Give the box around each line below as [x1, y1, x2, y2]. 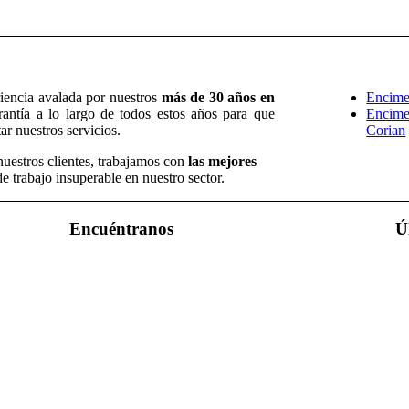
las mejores [188, 153, 257, 170]
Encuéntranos [68, 219, 173, 239]
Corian [366, 122, 406, 139]
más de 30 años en [161, 89, 275, 106]
